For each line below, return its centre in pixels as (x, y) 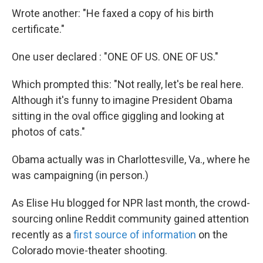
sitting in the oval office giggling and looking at (118, 116)
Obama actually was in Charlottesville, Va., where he (131, 160)
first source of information (135, 235)
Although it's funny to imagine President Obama (122, 100)
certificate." (38, 29)
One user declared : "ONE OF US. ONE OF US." (115, 57)
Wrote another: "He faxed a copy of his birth (113, 14)
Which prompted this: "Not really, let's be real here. (128, 85)
